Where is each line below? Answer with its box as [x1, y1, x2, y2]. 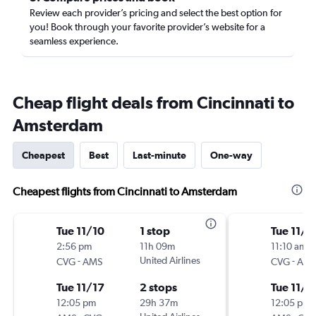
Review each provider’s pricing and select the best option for [30, 7, 282, 18]
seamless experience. [30, 35, 119, 47]
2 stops [140, 281, 177, 293]
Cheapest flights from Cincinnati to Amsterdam [13, 185, 237, 198]
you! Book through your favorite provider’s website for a [30, 21, 265, 32]
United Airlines [140, 255, 200, 266]
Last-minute [133, 150, 186, 161]
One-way [210, 150, 253, 161]
